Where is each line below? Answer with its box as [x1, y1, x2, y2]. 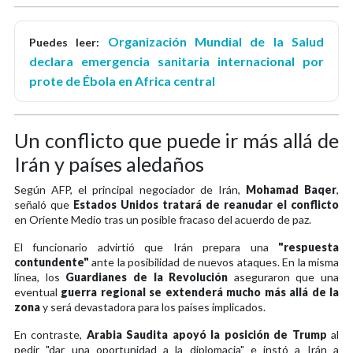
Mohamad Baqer [245, 182, 336, 196]
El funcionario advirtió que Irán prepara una [14, 240, 278, 254]
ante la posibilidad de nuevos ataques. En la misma [89, 255, 339, 269]
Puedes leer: [29, 35, 108, 49]
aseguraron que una [228, 269, 339, 284]
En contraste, [14, 327, 87, 341]
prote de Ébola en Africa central [29, 72, 215, 88]
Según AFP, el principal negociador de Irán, [14, 182, 246, 196]
